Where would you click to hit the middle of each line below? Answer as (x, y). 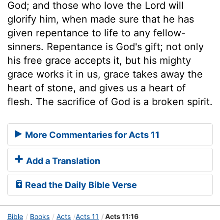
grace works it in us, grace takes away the (105, 74)
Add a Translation (62, 161)
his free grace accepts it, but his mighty (99, 60)
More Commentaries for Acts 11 (91, 135)
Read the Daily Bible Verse (80, 185)
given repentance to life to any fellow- (96, 33)
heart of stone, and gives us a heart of (96, 88)
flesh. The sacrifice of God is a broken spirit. (110, 101)
